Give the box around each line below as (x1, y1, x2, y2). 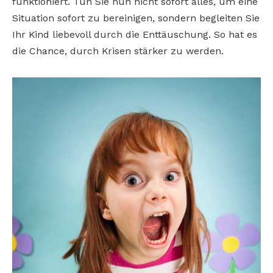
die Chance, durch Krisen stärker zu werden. (12, 45, 224, 57)
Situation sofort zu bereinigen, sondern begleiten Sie (12, 12, 260, 24)
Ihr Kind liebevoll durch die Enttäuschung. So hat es (12, 29, 257, 41)
